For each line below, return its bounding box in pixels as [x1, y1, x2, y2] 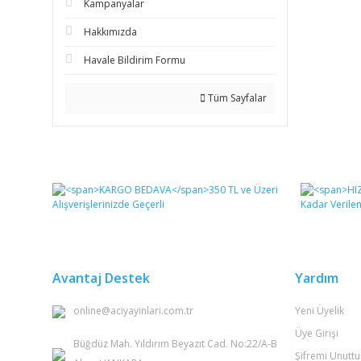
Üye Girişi [294, 326, 338, 340]
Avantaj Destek [52, 269, 150, 287]
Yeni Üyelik [294, 304, 344, 317]
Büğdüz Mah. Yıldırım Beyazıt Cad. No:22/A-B [73, 337, 277, 351]
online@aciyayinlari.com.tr [73, 304, 193, 317]
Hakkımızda [84, 25, 137, 39]
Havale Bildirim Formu [84, 53, 185, 67]
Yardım [294, 269, 338, 287]
